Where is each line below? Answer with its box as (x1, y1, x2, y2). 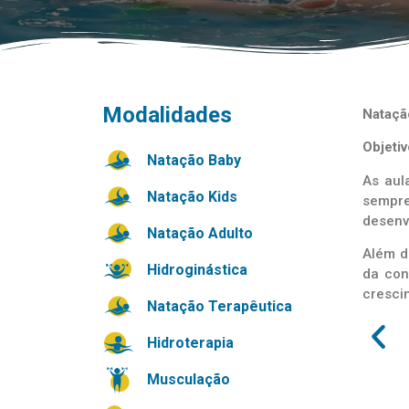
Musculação (146, 370, 230, 388)
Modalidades (102, 102, 232, 128)
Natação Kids (146, 187, 237, 205)
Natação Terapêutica (146, 297, 292, 315)
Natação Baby (146, 151, 241, 169)
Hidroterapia (146, 333, 234, 351)
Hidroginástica (146, 260, 247, 278)
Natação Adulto (146, 224, 253, 242)
